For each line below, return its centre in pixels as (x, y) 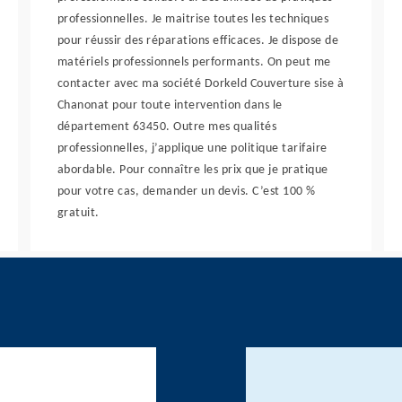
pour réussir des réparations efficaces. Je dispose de (198, 41)
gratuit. (78, 213)
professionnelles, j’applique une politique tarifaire (192, 149)
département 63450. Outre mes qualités (167, 127)
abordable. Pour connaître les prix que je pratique (192, 170)
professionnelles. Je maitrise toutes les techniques (193, 19)
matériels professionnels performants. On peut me (194, 62)
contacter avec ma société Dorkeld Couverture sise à (201, 84)
